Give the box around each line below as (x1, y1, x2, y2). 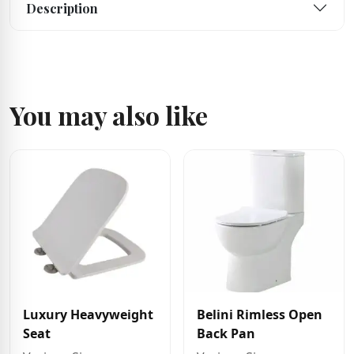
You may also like (9, 98, 208, 132)
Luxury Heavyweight (23, 306, 153, 323)
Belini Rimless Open (197, 306, 322, 323)
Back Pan (197, 325, 255, 342)
